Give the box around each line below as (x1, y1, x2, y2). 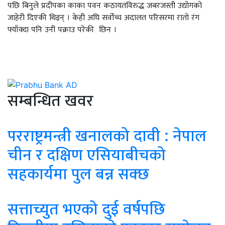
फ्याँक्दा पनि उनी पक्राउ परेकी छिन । (8, 24, 117, 34)
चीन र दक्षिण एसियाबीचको (8, 145, 166, 165)
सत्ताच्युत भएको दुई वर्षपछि (8, 199, 165, 219)
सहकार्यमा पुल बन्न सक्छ (8, 164, 149, 184)
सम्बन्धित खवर (8, 90, 93, 110)
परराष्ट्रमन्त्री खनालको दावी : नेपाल (8, 126, 206, 146)
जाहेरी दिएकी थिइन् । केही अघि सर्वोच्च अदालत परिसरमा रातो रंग (8, 12, 199, 22)
